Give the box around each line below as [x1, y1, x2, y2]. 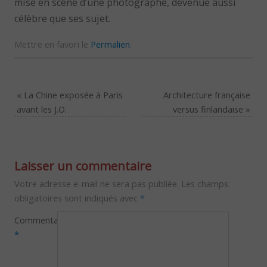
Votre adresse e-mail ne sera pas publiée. [14, 177, 179, 190]
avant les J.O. [17, 103, 67, 115]
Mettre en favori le [14, 38, 91, 50]
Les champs [181, 177, 229, 190]
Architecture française [163, 88, 250, 101]
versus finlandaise [172, 103, 246, 115]
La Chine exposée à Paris [21, 88, 123, 101]
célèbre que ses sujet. [14, 12, 111, 26]
